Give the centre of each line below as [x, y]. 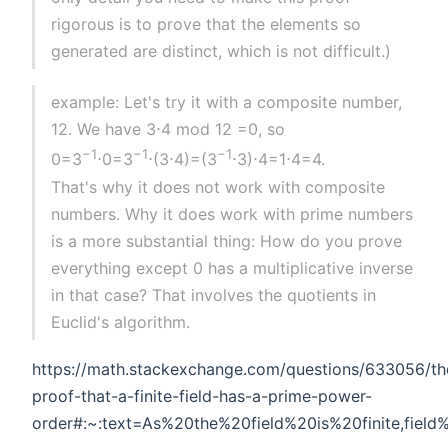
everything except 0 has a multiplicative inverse [232, 267]
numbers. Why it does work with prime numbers [232, 213]
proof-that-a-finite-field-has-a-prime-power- [202, 395]
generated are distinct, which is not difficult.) [221, 51]
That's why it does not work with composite [218, 186]
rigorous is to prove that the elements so [206, 24]
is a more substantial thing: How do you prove [227, 240]
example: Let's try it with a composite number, [227, 102]
